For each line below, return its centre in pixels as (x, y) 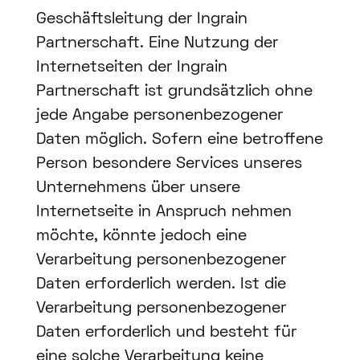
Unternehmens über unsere (138, 188)
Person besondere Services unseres (169, 164)
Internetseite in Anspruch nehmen (164, 213)
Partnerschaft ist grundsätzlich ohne (174, 92)
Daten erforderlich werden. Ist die (161, 285)
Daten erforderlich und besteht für (166, 333)
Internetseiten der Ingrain (131, 68)
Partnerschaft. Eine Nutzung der (157, 44)
